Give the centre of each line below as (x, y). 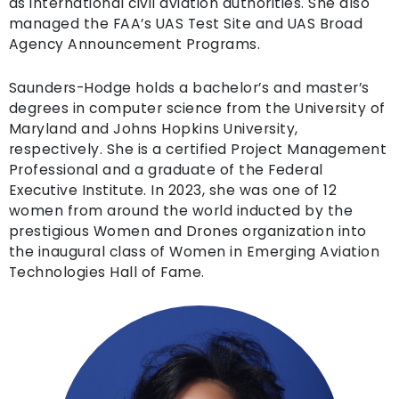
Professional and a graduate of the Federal (166, 170)
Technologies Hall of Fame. (106, 272)
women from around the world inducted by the (181, 211)
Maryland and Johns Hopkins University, (153, 129)
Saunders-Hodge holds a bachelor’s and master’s (189, 88)
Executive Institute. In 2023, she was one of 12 (173, 190)
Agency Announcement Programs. (134, 44)
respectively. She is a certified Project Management (198, 149)
